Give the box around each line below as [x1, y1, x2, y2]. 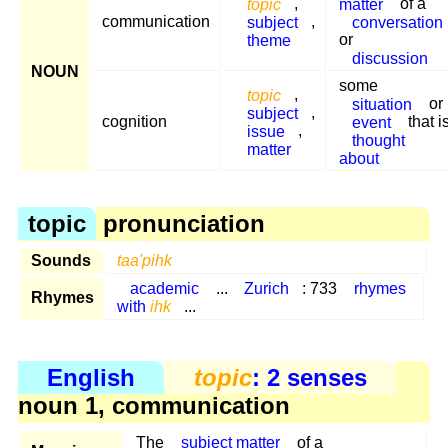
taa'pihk [117, 251, 172, 269]
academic [129, 279, 199, 297]
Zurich [244, 279, 290, 297]
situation [351, 95, 412, 113]
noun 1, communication [18, 392, 290, 420]
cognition [102, 113, 167, 131]
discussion [351, 49, 428, 67]
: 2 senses [251, 364, 367, 392]
